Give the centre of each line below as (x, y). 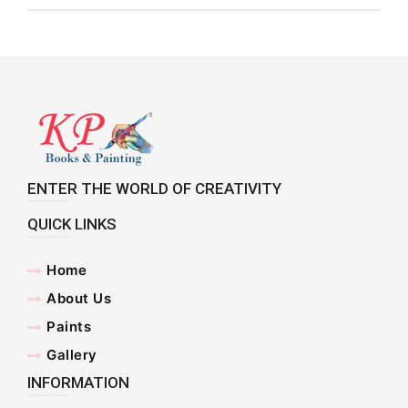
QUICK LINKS (72, 224)
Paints (69, 327)
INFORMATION (78, 382)
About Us (79, 299)
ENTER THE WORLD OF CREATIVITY (154, 189)
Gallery (72, 355)
